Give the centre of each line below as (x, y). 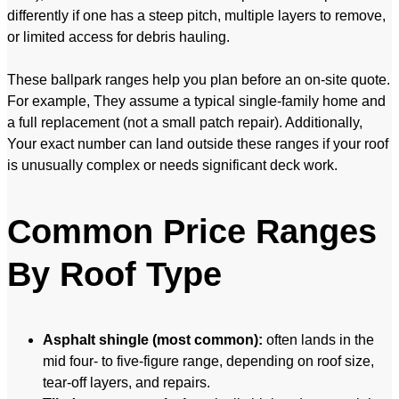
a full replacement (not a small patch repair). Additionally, (185, 122)
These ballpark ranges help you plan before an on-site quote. (199, 79)
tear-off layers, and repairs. (126, 382)
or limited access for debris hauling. (118, 37)
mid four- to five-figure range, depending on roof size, (208, 361)
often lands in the (318, 339)
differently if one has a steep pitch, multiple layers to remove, (196, 15)
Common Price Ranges (192, 231)
